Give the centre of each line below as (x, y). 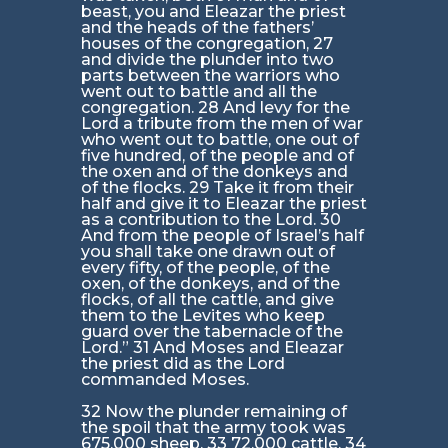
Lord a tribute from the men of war (221, 124)
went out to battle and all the (198, 92)
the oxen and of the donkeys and (214, 172)
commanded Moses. (164, 380)
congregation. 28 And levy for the (215, 108)
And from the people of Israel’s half (222, 236)
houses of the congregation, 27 (206, 44)
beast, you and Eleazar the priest (213, 12)
